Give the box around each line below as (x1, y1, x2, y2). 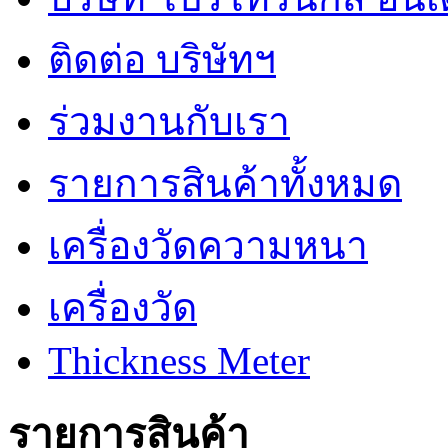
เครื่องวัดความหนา (48, 224, 368, 268)
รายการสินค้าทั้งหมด (48, 162, 402, 206)
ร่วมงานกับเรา (48, 100, 290, 144)
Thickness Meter (48, 339, 310, 383)
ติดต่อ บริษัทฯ (48, 38, 276, 82)
